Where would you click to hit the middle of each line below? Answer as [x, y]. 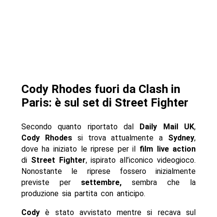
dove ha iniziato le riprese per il [80, 149]
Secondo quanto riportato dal [80, 127]
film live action [168, 149]
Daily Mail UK [167, 127]
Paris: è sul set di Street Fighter [105, 103]
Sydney [181, 138]
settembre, [101, 183]
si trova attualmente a [120, 138]
